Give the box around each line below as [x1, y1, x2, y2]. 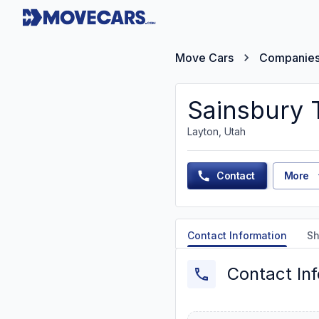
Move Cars [175, 51, 234, 65]
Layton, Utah [187, 125, 246, 137]
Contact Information [187, 229, 287, 241]
